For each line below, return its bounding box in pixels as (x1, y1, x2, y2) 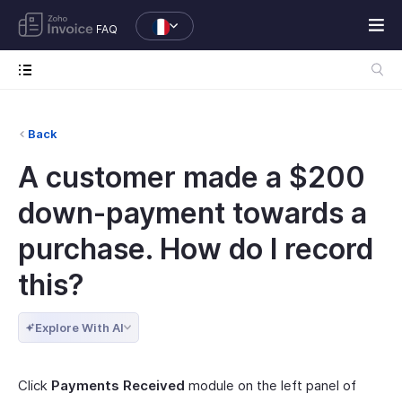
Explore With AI (35, 320, 124, 335)
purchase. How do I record (18, 232, 373, 267)
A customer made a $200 (18, 160, 365, 195)
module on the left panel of (185, 377, 356, 394)
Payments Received (51, 377, 185, 394)
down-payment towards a (18, 196, 367, 231)
